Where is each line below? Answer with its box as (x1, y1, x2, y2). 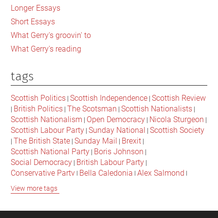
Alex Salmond (137, 168, 185, 178)
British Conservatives (11, 200, 83, 210)
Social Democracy (11, 157, 73, 167)
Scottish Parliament (124, 179, 192, 188)
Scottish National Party (11, 146, 90, 156)
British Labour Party (76, 157, 145, 167)
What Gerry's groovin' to (11, 30, 91, 40)
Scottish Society (150, 125, 205, 135)
